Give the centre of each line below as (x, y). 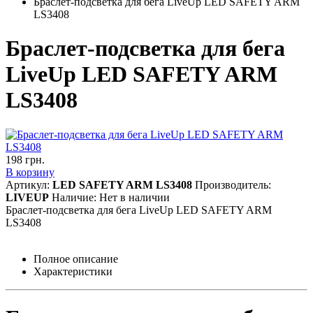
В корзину (30, 172)
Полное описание (76, 259)
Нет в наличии (134, 197)
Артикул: (29, 184)
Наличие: (75, 197)
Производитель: (233, 184)
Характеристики (73, 271)
